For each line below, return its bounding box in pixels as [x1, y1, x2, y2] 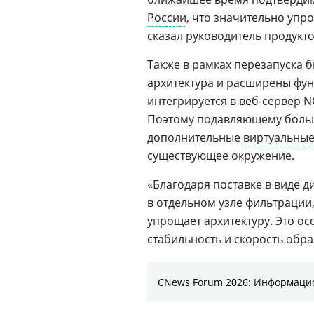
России [147, 10, 186, 25]
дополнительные [147, 130, 243, 145]
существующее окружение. [147, 148, 294, 163]
